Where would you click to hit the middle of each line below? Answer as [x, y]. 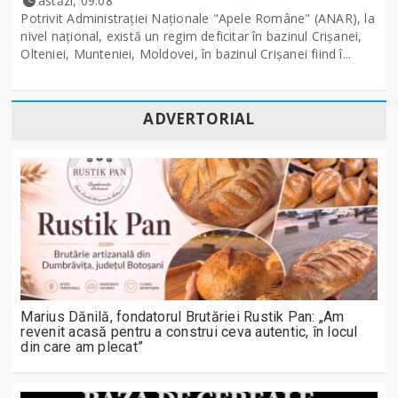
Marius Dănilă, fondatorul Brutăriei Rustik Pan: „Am [183, 317]
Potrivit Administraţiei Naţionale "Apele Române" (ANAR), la [198, 19]
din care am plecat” [82, 347]
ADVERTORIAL [199, 119]
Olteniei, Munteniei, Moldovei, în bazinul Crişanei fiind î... [186, 54]
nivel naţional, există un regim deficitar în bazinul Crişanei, [191, 36]
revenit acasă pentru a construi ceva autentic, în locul [189, 332]
